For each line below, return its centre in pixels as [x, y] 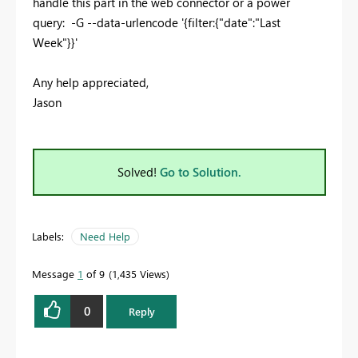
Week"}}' [55, 42]
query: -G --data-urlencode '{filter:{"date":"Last [157, 22]
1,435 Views [139, 273]
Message [55, 273]
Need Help [105, 236]
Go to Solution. [201, 171]
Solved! [139, 171]
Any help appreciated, [91, 82]
